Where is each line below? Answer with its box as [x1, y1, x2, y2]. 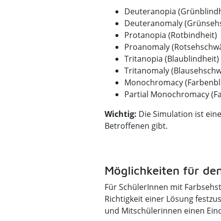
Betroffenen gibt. [104, 120, 168, 131]
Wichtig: [104, 109, 137, 119]
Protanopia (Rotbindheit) [124, 30, 217, 40]
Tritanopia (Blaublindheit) [124, 53, 219, 64]
